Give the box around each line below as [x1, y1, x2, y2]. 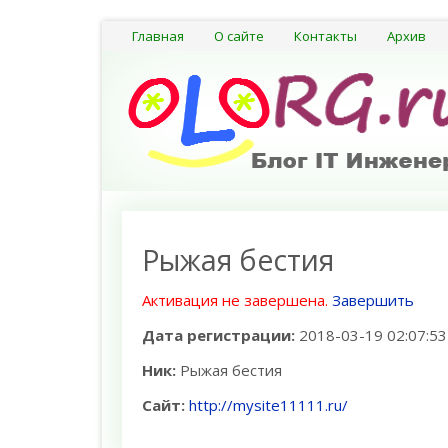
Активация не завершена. [142, 290, 328, 310]
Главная [132, 27, 184, 45]
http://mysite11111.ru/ [189, 395, 348, 415]
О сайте [214, 27, 264, 45]
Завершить [332, 290, 414, 310]
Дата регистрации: [142, 325, 295, 345]
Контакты [294, 27, 357, 45]
